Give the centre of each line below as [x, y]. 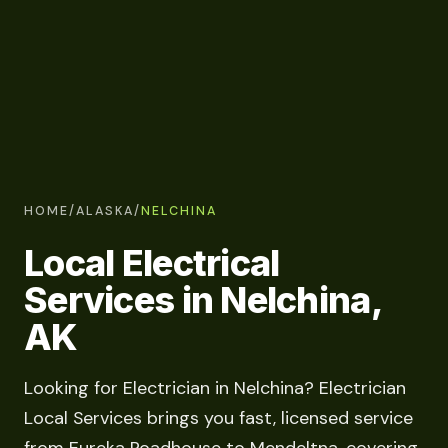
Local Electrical [152, 262]
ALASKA [105, 210]
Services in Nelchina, [202, 299]
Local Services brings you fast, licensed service [218, 418]
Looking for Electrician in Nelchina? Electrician [215, 388]
